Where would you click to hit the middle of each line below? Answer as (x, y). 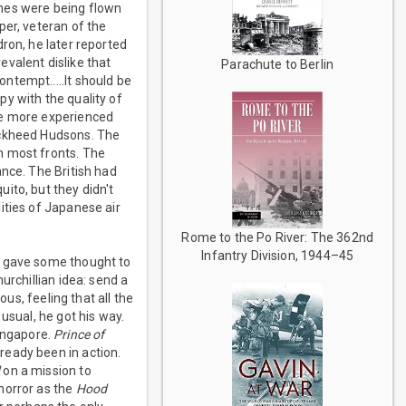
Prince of (79, 335)
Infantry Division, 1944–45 (278, 256)
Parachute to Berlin (278, 65)
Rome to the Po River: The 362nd (278, 238)
